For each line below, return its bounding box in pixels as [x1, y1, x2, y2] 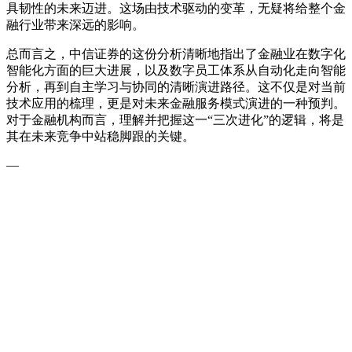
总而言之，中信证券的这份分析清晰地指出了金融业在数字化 [6, 46, 346, 60]
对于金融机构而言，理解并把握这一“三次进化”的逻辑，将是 [6, 112, 344, 126]
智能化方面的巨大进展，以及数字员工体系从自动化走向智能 [6, 63, 346, 77]
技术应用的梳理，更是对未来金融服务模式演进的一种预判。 [6, 96, 346, 110]
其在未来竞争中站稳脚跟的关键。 [6, 129, 195, 143]
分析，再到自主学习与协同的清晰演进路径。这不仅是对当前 [6, 79, 346, 93]
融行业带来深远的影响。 [6, 17, 145, 31]
